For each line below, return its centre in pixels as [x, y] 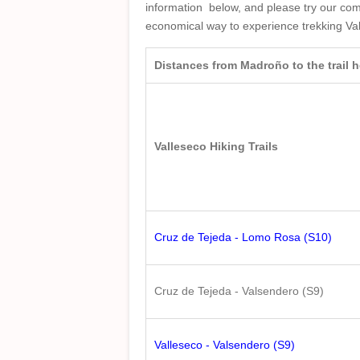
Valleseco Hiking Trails [216, 146]
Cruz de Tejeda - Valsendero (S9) [239, 291]
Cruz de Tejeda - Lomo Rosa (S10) [243, 237]
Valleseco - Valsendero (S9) [225, 345]
